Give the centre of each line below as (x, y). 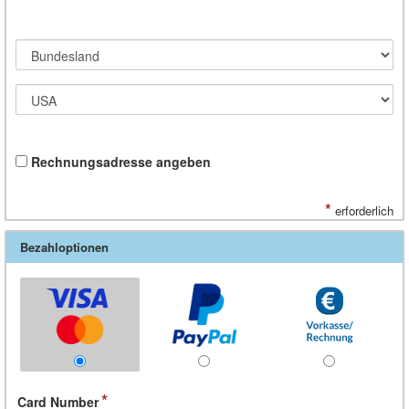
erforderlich (362, 210)
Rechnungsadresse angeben (121, 161)
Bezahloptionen (64, 246)
